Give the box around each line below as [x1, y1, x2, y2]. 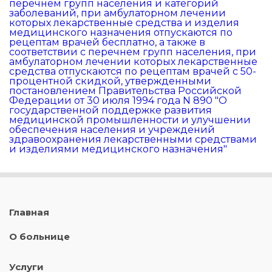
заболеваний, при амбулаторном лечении [9, 7, 226, 19]
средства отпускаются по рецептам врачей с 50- [9, 66, 256, 78]
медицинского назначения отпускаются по [9, 27, 233, 39]
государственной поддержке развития [9, 104, 212, 117]
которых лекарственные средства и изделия [9, 17, 239, 29]
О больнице [9, 231, 70, 243]
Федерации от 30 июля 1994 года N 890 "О [9, 95, 227, 107]
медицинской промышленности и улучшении [9, 114, 251, 126]
